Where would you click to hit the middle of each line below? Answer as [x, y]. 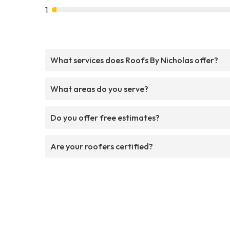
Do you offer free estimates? [105, 117]
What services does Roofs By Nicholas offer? [134, 60]
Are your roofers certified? [102, 146]
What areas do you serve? [99, 89]
